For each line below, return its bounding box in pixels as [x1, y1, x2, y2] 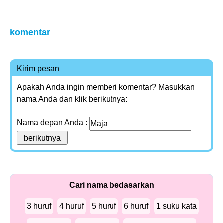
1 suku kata [156, 202, 197, 210]
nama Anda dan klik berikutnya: [17, 95, 127, 103]
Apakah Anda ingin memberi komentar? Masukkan [17, 83, 195, 91]
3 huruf [26, 202, 51, 210]
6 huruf [123, 202, 148, 210]
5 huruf [91, 202, 116, 210]
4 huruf [59, 202, 84, 210]
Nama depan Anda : [17, 118, 89, 127]
